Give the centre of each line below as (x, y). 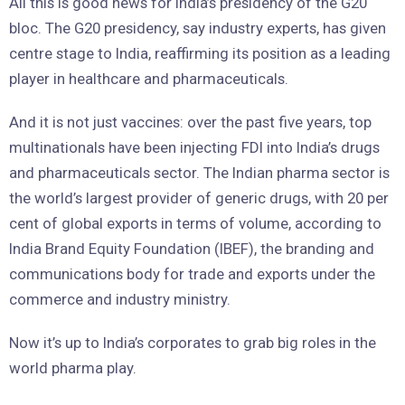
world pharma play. (73, 368)
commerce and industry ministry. (120, 300)
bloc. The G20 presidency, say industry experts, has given (198, 28)
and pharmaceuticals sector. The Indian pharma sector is (199, 173)
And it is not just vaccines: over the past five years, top (190, 122)
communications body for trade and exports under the (192, 274)
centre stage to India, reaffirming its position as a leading (200, 54)
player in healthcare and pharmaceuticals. (149, 79)
